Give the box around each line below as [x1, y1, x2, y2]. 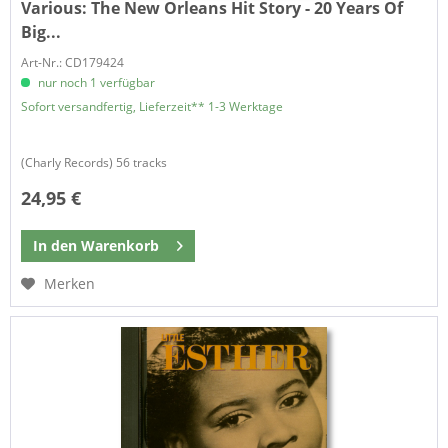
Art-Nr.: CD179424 [21, 54, 125, 72]
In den [33, 236, 78, 255]
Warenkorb [81, 236, 160, 255]
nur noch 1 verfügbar [35, 74, 156, 92]
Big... [21, 21, 62, 44]
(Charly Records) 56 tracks [21, 154, 168, 172]
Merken [44, 274, 96, 293]
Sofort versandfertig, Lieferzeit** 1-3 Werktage [21, 98, 284, 116]
